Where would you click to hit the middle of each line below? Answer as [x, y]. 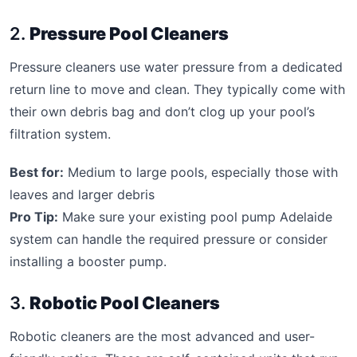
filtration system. [60, 133]
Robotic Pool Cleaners [125, 302]
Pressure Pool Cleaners [129, 33]
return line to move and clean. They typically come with [177, 89]
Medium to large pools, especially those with [201, 172]
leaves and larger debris [82, 194]
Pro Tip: [34, 216]
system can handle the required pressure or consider [169, 239]
